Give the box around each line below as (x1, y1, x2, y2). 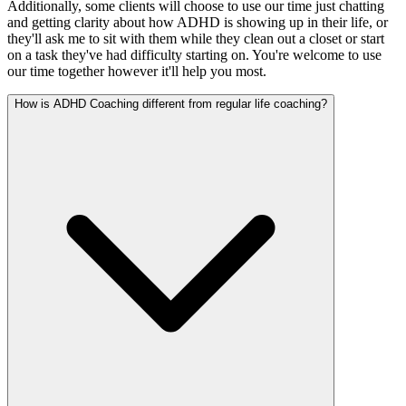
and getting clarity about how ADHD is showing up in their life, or (7, 14, 388, 30)
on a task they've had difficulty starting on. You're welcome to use (7, 46, 382, 63)
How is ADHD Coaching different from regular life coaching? (14, 96, 327, 111)
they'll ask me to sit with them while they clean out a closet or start (7, 30, 384, 46)
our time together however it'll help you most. (7, 63, 266, 79)
